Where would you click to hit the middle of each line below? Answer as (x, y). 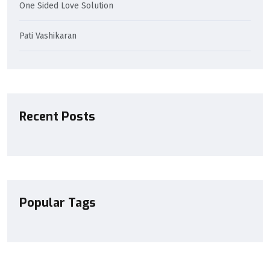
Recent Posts (57, 116)
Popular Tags (58, 203)
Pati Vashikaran (48, 36)
